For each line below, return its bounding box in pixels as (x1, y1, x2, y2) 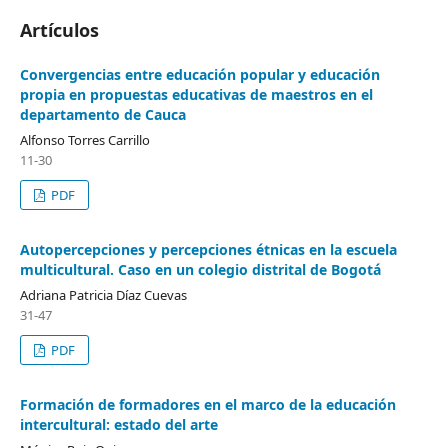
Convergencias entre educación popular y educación (20, 65, 380, 85)
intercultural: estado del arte (20, 415, 218, 435)
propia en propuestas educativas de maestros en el (20, 85, 373, 105)
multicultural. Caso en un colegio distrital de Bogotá (20, 260, 381, 280)
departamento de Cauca (20, 105, 186, 125)
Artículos (20, 18, 99, 43)
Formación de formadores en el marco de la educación (20, 395, 396, 415)
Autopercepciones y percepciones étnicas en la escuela (20, 240, 397, 260)
